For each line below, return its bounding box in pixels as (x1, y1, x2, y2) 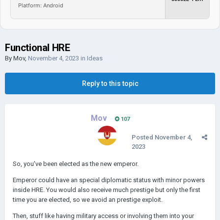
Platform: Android (18, 1, 63, 9)
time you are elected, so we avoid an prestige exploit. (13, 196, 163, 203)
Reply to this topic (82, 80, 138, 87)
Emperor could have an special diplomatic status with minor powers (13, 176, 205, 184)
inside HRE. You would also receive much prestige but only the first (13, 186, 200, 193)
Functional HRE (5, 42, 70, 54)
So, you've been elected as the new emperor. (13, 160, 138, 167)
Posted (132, 134, 155, 141)
